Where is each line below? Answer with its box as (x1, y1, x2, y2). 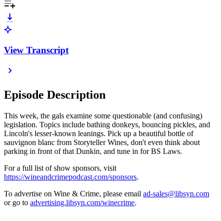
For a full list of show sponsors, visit (4, 164, 116, 173)
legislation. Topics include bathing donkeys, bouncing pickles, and (4, 120, 210, 129)
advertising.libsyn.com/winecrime (30, 198, 135, 207)
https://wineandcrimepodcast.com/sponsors (4, 173, 137, 182)
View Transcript (4, 44, 69, 55)
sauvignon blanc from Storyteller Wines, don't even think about (4, 138, 200, 147)
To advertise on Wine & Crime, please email (4, 189, 143, 198)
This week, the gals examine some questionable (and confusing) (4, 111, 202, 120)
